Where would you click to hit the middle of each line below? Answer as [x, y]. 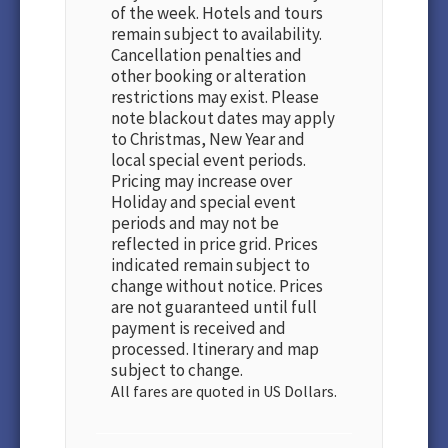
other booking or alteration [208, 76]
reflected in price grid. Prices [214, 244]
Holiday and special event [203, 202]
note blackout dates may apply [223, 118]
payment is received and [198, 328]
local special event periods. [208, 160]
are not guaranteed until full [214, 307]
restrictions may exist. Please [215, 97]
